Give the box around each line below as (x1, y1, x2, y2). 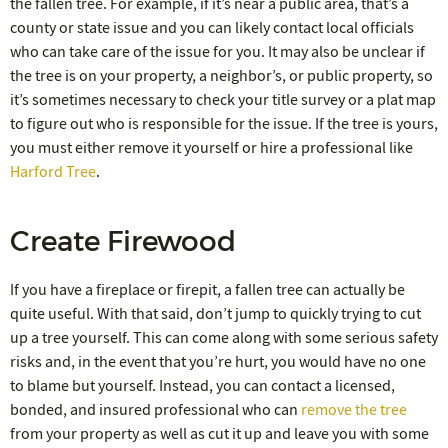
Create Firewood (10, 222, 236, 259)
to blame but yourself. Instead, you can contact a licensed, (10, 375, 395, 396)
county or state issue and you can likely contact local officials (10, 17, 414, 38)
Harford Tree (10, 161, 96, 182)
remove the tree (301, 399, 407, 420)
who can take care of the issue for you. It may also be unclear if (10, 41, 425, 62)
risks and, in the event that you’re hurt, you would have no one (10, 351, 426, 372)
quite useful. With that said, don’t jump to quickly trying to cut (10, 303, 421, 324)
